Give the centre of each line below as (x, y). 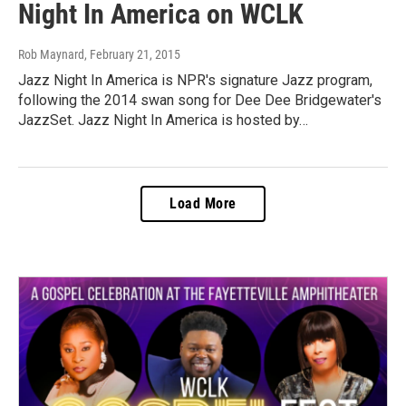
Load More (203, 203)
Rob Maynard (51, 54)
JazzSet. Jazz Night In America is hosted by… (163, 120)
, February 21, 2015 (132, 54)
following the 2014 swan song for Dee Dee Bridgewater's (200, 100)
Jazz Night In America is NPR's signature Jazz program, (195, 80)
